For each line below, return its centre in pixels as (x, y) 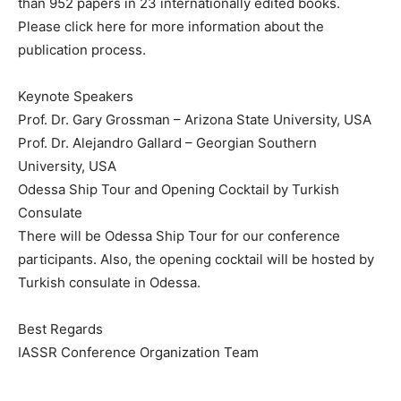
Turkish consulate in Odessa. (109, 282)
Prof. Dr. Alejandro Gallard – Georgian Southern (167, 143)
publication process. (82, 50)
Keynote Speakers (76, 96)
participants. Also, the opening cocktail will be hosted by (196, 259)
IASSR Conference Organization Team (138, 352)
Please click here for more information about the (171, 26)
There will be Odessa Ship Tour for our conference (179, 236)
